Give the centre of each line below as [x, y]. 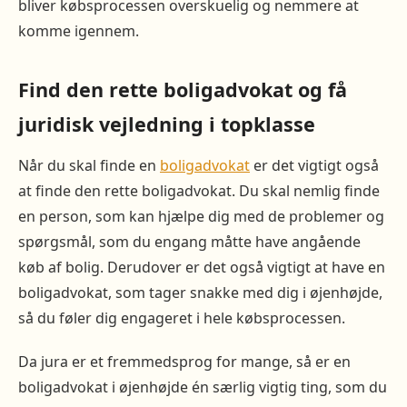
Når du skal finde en [89, 166]
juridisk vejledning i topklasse [167, 124]
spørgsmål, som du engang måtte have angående [189, 242]
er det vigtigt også [314, 166]
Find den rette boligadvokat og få [183, 90]
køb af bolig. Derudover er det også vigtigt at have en [202, 268]
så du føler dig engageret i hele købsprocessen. [184, 318]
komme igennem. [79, 31]
